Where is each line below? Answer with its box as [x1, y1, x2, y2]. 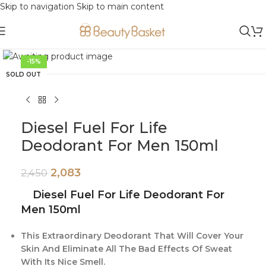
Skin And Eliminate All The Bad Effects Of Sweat [21, 243, 232, 255]
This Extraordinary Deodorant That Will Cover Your [21, 230, 243, 242]
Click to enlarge [35, 36, 99, 45]
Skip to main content [77, 1, 164, 12]
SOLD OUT [6, 71, 41, 78]
